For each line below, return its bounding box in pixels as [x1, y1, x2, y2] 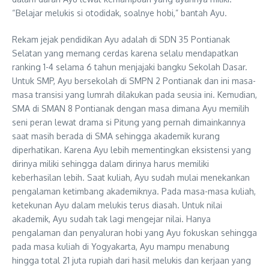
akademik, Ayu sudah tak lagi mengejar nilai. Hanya [12, 214, 211, 224]
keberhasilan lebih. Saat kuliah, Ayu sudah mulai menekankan [12, 172, 250, 183]
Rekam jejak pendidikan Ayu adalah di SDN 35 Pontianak [12, 34, 230, 44]
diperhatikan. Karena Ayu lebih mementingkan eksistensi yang [12, 145, 251, 155]
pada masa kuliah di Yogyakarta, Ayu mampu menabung [12, 241, 229, 252]
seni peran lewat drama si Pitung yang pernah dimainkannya [12, 117, 246, 127]
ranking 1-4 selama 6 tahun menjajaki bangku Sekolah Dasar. [12, 62, 247, 72]
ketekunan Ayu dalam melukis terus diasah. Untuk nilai [12, 200, 222, 210]
